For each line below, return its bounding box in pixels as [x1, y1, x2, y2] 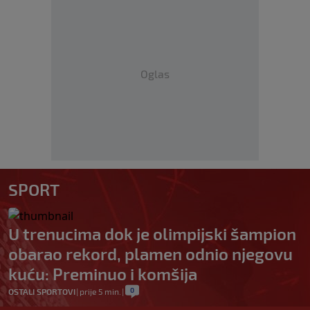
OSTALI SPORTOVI [8, 286, 75, 296]
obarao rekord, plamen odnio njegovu [8, 243, 293, 264]
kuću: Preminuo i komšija [8, 263, 197, 284]
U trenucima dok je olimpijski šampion [8, 223, 296, 244]
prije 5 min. [80, 286, 121, 296]
